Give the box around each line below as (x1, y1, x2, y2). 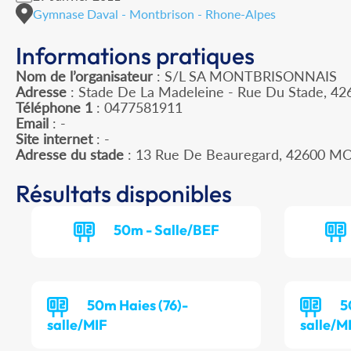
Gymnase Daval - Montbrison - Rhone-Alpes (33, 5, 276, 21)
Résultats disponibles (16, 179, 232, 209)
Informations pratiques (16, 41, 255, 71)
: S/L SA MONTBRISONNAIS (153, 67, 337, 85)
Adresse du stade (16, 146, 124, 164)
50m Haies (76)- (87, 296, 188, 315)
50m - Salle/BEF (113, 221, 219, 240)
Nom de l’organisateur (16, 67, 153, 85)
